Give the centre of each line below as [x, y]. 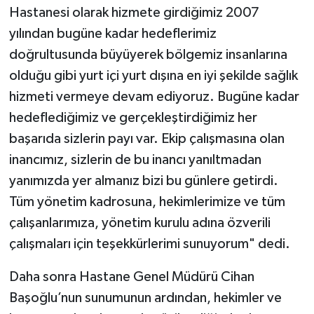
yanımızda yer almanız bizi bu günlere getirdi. [143, 180]
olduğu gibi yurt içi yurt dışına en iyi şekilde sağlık [153, 75]
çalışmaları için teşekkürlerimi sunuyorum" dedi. [149, 244]
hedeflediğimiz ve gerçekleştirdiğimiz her [133, 117]
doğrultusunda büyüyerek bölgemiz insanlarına [148, 54]
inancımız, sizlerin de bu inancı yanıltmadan [135, 159]
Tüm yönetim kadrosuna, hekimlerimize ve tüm [147, 202]
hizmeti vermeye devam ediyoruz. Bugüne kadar [154, 96]
